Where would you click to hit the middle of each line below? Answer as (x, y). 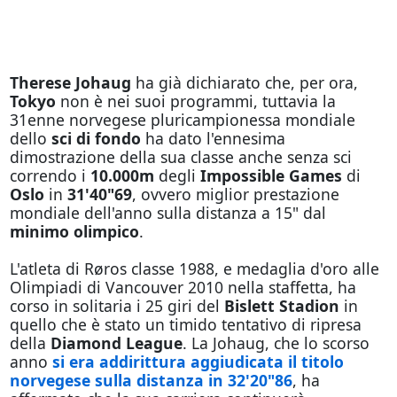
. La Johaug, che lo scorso (276, 343)
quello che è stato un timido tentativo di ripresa (185, 324)
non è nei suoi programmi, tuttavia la (198, 101)
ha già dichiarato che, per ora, (244, 82)
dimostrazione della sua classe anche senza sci (180, 157)
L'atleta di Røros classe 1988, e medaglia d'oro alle (194, 269)
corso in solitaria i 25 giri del (117, 306)
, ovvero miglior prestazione (235, 194)
